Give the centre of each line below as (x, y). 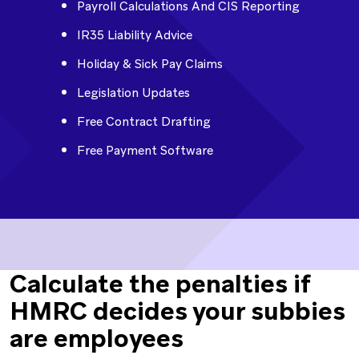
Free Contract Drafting (144, 122)
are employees (97, 338)
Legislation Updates (133, 93)
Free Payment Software (145, 151)
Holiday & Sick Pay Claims (150, 64)
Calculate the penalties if (160, 284)
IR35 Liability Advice (135, 35)
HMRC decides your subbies (177, 311)
